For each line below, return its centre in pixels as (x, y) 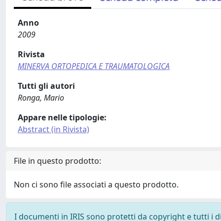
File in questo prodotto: (57, 161)
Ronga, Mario (41, 98)
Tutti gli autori (46, 86)
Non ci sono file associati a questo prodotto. (96, 184)
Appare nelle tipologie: (62, 117)
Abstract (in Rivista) (54, 129)
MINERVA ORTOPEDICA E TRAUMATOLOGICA (94, 66)
